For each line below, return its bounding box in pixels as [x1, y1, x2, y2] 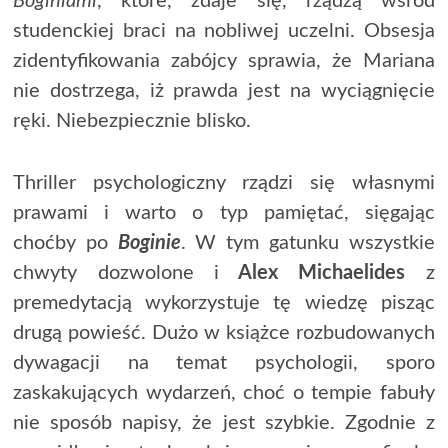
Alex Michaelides [218, 262, 406, 283]
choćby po [13, 232, 118, 253]
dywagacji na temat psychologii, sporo [13, 352, 435, 373]
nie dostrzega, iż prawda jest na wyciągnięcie [13, 80, 435, 101]
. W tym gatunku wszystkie [180, 232, 435, 253]
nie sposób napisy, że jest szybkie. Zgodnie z [13, 412, 435, 433]
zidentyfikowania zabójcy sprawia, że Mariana [13, 50, 435, 71]
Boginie [117, 232, 181, 253]
